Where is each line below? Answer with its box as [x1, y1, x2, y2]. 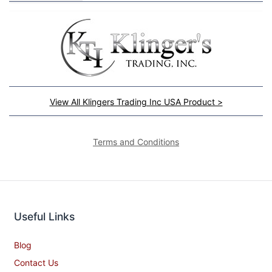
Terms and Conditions [93, 136, 179, 147]
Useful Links [14, 210, 75, 223]
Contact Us [14, 257, 58, 268]
